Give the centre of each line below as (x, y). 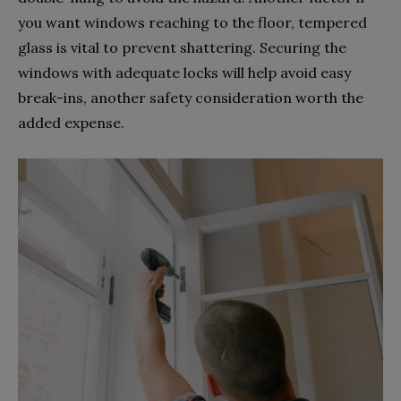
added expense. (71, 123)
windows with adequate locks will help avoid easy (184, 73)
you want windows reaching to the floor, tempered (192, 22)
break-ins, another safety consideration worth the (191, 98)
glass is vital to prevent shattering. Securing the (182, 47)
